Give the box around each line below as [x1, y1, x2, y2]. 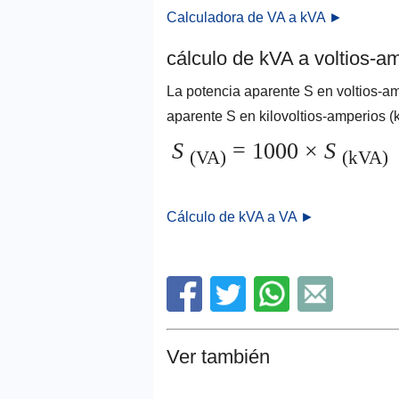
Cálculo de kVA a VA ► [167, 209, 314, 225]
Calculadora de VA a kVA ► [167, 10, 343, 25]
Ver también [167, 346, 270, 369]
